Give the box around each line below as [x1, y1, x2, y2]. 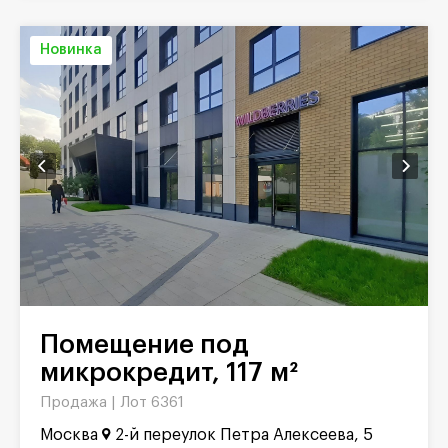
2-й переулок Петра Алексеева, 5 [115, 427, 373, 444]
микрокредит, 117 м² [40, 360, 298, 387]
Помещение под [40, 332, 59, 359]
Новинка [40, 43, 102, 58]
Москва [40, 427, 98, 444]
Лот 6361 [120, 395, 184, 411]
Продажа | [40, 395, 120, 411]
